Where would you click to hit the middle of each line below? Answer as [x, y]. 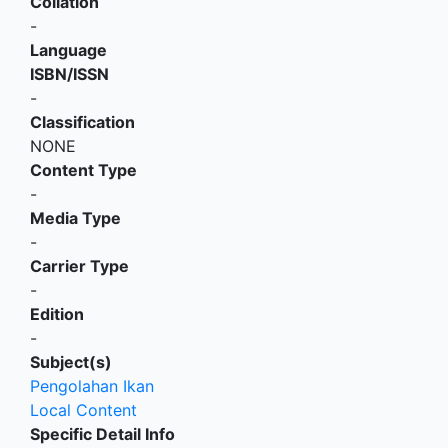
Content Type [83, 170]
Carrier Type [79, 266]
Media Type [75, 218]
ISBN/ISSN [69, 74]
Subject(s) [71, 362]
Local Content [83, 410]
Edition [57, 314]
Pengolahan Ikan [92, 386]
